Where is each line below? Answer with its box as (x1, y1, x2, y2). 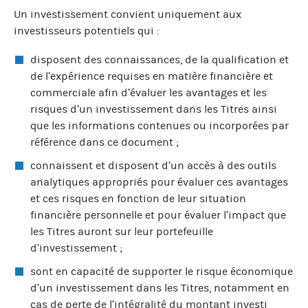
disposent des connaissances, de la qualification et (30, 52, 289, 66)
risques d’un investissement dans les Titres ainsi (30, 102, 277, 115)
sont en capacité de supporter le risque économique (30, 264, 293, 278)
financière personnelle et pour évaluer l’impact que (30, 208, 286, 221)
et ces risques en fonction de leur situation (30, 191, 246, 205)
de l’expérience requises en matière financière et (30, 69, 273, 82)
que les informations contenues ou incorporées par (30, 118, 289, 132)
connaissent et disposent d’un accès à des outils (30, 158, 276, 172)
